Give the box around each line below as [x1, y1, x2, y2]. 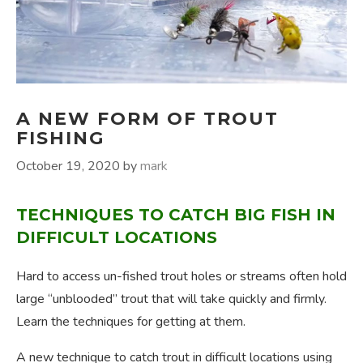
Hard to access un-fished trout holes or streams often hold [16, 267, 347, 286]
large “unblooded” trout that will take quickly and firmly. [16, 290, 327, 309]
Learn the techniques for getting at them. [16, 313, 246, 331]
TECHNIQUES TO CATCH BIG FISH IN [16, 205, 335, 225]
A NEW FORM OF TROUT [16, 108, 279, 130]
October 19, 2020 [16, 157, 120, 176]
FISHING [16, 127, 105, 150]
